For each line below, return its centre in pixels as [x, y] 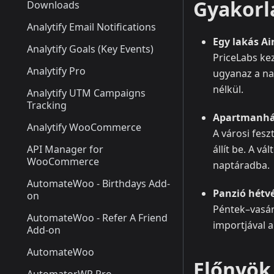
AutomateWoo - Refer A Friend [97, 218]
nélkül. [228, 90]
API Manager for [65, 149]
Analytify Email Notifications [91, 27]
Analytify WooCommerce [84, 127]
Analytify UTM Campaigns [86, 93]
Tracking [47, 105]
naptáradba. [241, 165]
